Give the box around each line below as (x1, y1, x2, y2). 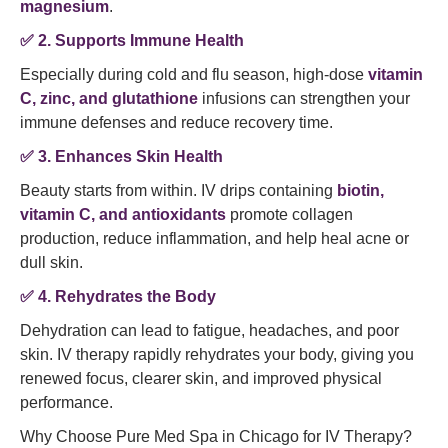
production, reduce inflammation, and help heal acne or (20, 230, 409, 247)
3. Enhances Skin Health (34, 148, 223, 165)
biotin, (337, 182, 384, 199)
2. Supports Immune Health (34, 32, 244, 49)
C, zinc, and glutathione (20, 90, 198, 107)
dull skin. (20, 254, 83, 271)
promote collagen (226, 206, 353, 223)
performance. (20, 394, 113, 411)
